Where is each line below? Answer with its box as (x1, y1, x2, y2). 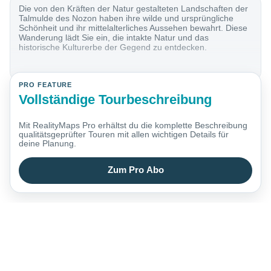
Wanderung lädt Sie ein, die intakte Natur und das (19, 33, 209, 43)
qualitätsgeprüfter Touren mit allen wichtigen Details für (19, 129, 229, 140)
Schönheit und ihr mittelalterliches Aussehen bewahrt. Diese (19, 23, 248, 33)
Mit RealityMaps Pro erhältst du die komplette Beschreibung (19, 120, 248, 131)
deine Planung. (19, 139, 77, 149)
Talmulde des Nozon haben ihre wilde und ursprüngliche (19, 13, 234, 24)
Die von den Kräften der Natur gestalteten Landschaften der (19, 4, 249, 14)
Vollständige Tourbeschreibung (19, 91, 212, 107)
